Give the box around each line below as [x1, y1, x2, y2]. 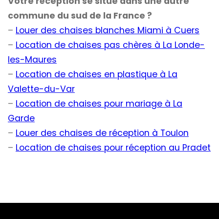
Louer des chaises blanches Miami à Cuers [16, 24, 199, 37]
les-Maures [8, 54, 57, 66]
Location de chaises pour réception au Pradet [16, 142, 211, 154]
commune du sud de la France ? [8, 10, 152, 22]
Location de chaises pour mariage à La [16, 98, 182, 110]
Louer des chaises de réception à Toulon [16, 127, 189, 139]
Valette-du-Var [8, 83, 75, 95]
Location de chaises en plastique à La [16, 68, 177, 81]
